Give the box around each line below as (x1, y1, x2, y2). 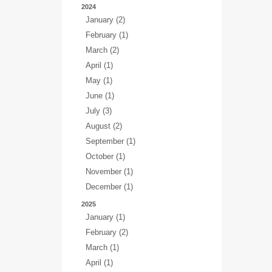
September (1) (86, 137, 135, 146)
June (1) (86, 91, 114, 100)
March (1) (86, 243, 119, 252)
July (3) (86, 106, 112, 115)
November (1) (86, 167, 133, 176)
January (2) (86, 15, 125, 24)
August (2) (86, 121, 122, 131)
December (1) (86, 182, 133, 191)
